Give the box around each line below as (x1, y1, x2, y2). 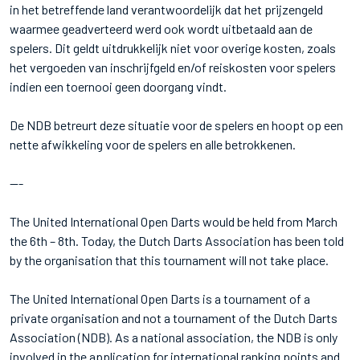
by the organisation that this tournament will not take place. (10, 252, 329, 268)
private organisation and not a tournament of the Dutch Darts (10, 309, 337, 325)
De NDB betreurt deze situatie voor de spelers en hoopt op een (10, 117, 343, 133)
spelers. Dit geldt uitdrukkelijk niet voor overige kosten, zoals (10, 39, 336, 55)
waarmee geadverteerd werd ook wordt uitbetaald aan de (10, 20, 313, 36)
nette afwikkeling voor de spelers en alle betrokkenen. (10, 136, 296, 152)
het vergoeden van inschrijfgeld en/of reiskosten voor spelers (10, 59, 336, 75)
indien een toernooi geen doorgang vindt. (10, 78, 227, 94)
